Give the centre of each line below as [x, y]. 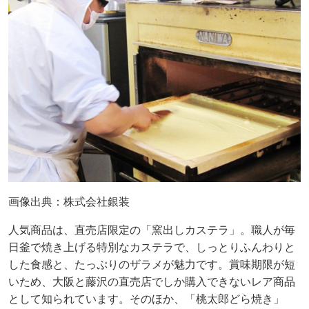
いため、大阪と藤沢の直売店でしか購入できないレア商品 [152, 282]
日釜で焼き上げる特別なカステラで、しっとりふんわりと [152, 248]
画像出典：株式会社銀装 [69, 202]
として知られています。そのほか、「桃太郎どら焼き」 [146, 299]
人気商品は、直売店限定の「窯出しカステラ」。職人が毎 [152, 230]
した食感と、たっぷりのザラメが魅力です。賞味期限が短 [152, 265]
